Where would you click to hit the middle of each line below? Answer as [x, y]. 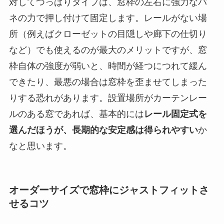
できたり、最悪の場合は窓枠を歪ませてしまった [108, 82]
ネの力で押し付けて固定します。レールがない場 [108, 18]
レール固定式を [175, 114]
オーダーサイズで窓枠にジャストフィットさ [109, 190]
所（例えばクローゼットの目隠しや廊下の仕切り [108, 34]
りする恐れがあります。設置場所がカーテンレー [108, 98]
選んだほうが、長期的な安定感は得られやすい [103, 130]
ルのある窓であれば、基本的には [76, 114]
